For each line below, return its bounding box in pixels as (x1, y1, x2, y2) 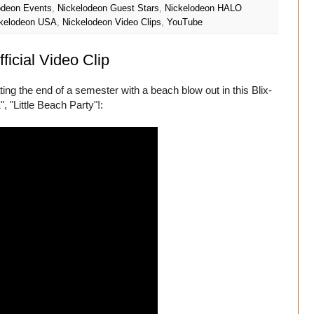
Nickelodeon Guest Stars (57, 3, 159, 13)
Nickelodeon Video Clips (62, 17, 161, 27)
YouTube (167, 17, 203, 27)
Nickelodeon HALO (165, 3, 242, 13)
